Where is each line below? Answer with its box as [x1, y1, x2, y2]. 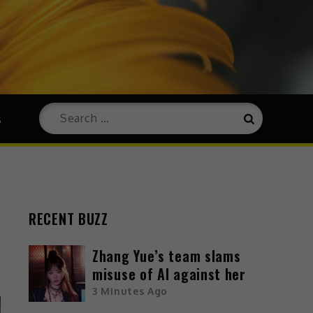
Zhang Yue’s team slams [92, 245, 241, 267]
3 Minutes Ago [92, 285, 168, 298]
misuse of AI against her [92, 263, 246, 285]
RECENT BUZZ [29, 208, 108, 229]
